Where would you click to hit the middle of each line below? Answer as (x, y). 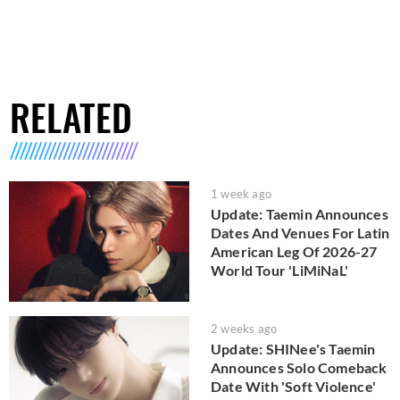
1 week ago (241, 194)
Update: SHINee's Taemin (293, 348)
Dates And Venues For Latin (300, 233)
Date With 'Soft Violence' (293, 386)
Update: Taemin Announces (300, 214)
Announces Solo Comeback (299, 367)
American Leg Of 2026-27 (294, 252)
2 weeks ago (244, 328)
